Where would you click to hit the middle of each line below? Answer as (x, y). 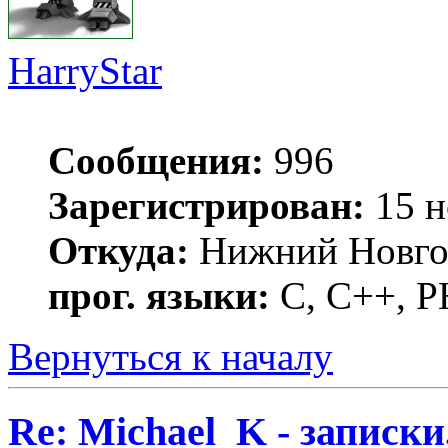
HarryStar (85, 71)
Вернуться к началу (170, 357)
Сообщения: (156, 161)
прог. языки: (159, 296)
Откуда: (118, 251)
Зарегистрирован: (206, 206)
